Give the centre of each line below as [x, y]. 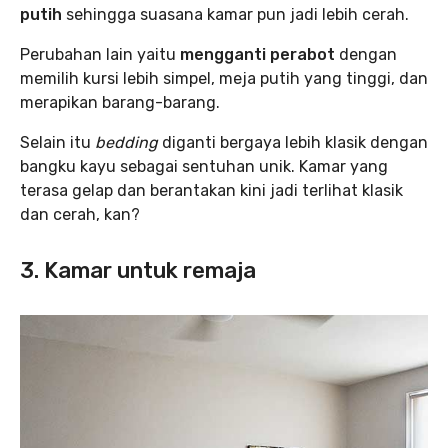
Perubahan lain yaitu [100, 55]
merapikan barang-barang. [120, 103]
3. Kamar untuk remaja [138, 271]
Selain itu [55, 143]
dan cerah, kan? [80, 215]
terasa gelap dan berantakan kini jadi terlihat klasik [211, 191]
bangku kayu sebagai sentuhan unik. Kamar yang [204, 167]
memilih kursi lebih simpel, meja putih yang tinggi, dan [224, 79]
